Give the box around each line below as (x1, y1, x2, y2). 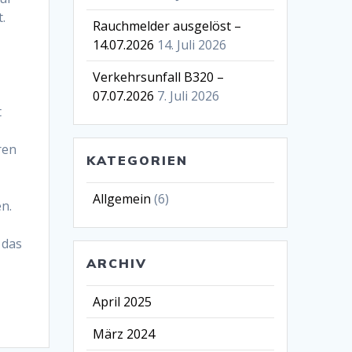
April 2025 (93, 292, 152, 310)
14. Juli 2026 (157, 35, 227, 53)
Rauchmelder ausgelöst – (93, 16, 242, 35)
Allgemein (93, 189, 152, 207)
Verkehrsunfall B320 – (93, 68, 225, 86)
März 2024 (93, 324, 156, 343)
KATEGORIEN (86, 152, 189, 168)
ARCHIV (86, 255, 148, 271)
